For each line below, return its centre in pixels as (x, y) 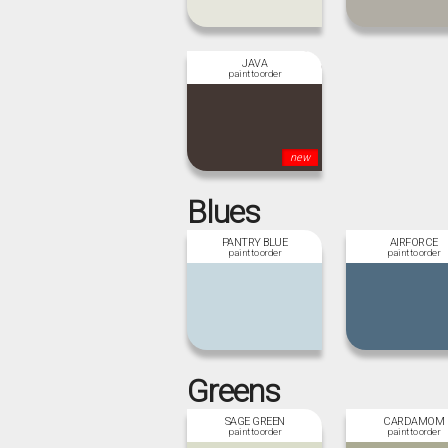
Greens (234, 390)
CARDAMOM (413, 421)
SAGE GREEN (254, 421)
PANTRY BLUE (254, 242)
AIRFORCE (413, 242)
